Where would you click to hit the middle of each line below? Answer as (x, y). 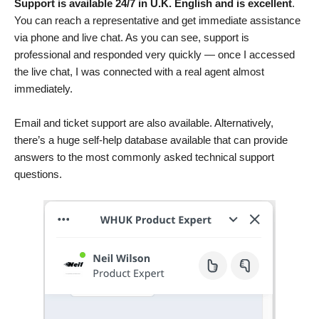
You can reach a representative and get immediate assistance (157, 20)
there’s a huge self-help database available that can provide (151, 140)
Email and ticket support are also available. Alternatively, (144, 122)
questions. (38, 174)
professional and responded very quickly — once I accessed (155, 54)
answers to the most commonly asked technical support (144, 157)
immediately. (43, 88)
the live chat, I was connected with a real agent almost (139, 71)
